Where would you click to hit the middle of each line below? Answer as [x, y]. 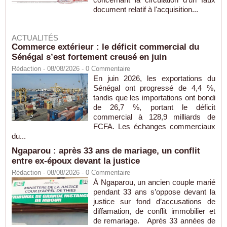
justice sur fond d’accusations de [154, 202]
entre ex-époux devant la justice [76, 161]
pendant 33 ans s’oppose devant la [154, 192]
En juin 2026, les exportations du [154, 79]
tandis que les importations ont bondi [154, 98]
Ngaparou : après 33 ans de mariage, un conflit [106, 151]
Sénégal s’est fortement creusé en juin [89, 57]
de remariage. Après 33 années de [154, 221]
